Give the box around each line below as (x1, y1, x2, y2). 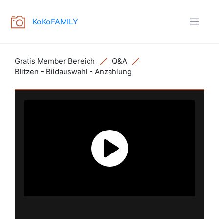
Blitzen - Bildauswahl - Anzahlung (15, 67, 131, 76)
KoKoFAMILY (32, 17, 78, 26)
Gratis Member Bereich (15, 56, 95, 66)
